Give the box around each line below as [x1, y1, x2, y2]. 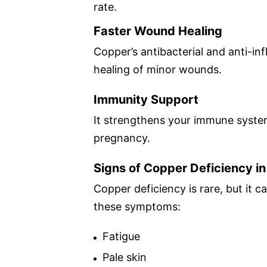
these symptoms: [94, 200, 181, 213]
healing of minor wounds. [94, 63, 222, 76]
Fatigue [103, 229, 140, 243]
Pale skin [103, 250, 147, 263]
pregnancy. [94, 131, 150, 144]
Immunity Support [94, 92, 198, 107]
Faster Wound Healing [94, 23, 222, 38]
